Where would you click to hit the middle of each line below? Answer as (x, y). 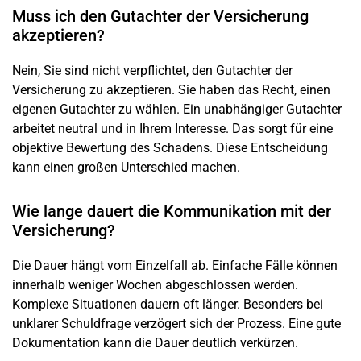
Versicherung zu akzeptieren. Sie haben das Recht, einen (171, 89)
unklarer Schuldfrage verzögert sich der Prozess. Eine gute (176, 323)
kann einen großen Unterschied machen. (126, 167)
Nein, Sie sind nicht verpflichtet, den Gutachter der (152, 70)
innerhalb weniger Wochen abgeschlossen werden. (155, 284)
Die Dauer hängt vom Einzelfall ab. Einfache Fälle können (175, 265)
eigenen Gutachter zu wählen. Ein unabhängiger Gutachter (177, 109)
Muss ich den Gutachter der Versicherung (160, 16)
